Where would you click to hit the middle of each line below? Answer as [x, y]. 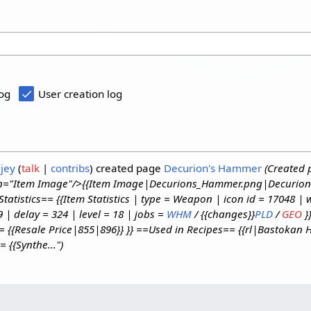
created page [128, 168]
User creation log [81, 94]
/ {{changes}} [223, 214]
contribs [70, 168]
